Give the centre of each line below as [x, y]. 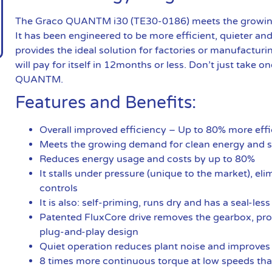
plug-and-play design [89, 232]
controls [59, 188]
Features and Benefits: [106, 102]
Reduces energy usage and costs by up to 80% [148, 159]
